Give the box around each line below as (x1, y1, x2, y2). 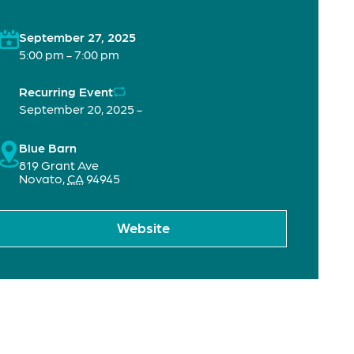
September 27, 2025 (19, 29, 136, 45)
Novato (19, 171, 62, 186)
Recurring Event (19, 84, 113, 100)
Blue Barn (19, 140, 77, 156)
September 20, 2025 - (19, 101, 142, 117)
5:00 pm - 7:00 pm (19, 47, 119, 62)
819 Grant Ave (19, 157, 99, 173)
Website (116, 218, 170, 235)
